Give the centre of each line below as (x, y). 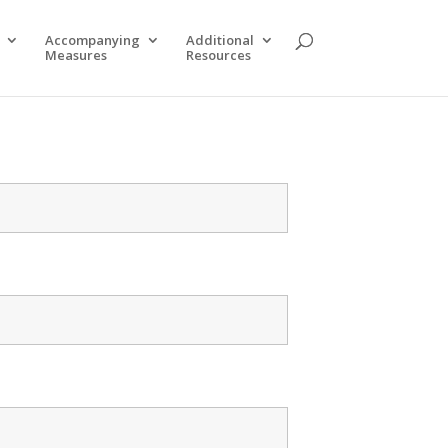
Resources (218, 55)
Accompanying (92, 40)
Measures (75, 55)
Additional (219, 40)
